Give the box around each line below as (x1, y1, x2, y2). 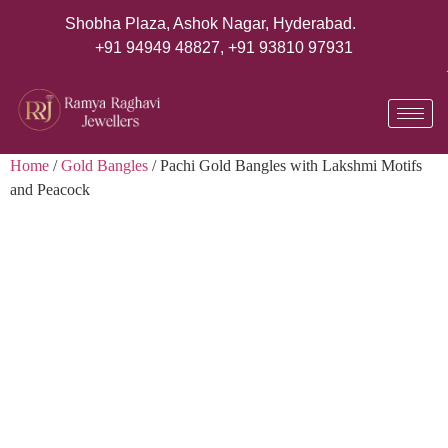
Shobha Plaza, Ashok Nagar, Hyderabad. (64, 15, 356, 32)
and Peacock (10, 181, 90, 199)
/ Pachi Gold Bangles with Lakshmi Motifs (148, 157, 422, 175)
